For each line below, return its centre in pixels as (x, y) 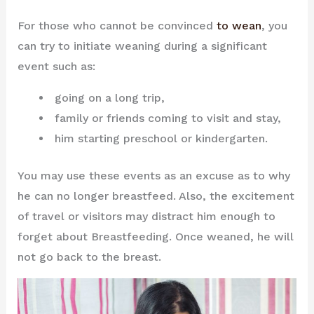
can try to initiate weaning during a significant (142, 46)
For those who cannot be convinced (117, 25)
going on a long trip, (108, 97)
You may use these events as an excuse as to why (153, 175)
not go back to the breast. (89, 257)
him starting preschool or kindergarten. (159, 138)
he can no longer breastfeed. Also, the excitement (156, 196)
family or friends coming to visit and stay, (166, 118)
